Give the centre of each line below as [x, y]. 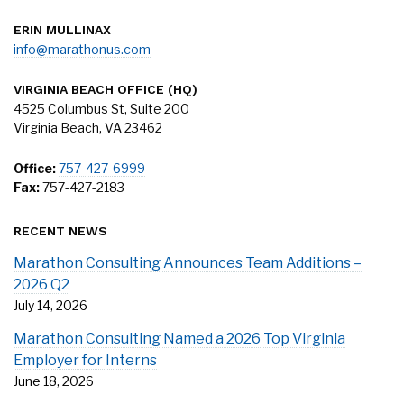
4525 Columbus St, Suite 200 [101, 109]
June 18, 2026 [54, 381]
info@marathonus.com [82, 49]
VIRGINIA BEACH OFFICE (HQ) [106, 89]
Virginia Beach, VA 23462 [88, 128]
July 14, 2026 [50, 305]
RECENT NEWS [60, 231]
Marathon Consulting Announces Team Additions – [188, 263]
